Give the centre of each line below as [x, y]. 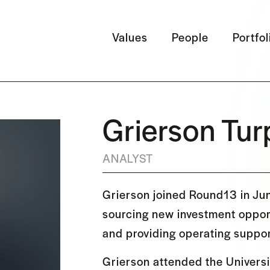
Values [130, 37]
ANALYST [128, 159]
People [190, 37]
